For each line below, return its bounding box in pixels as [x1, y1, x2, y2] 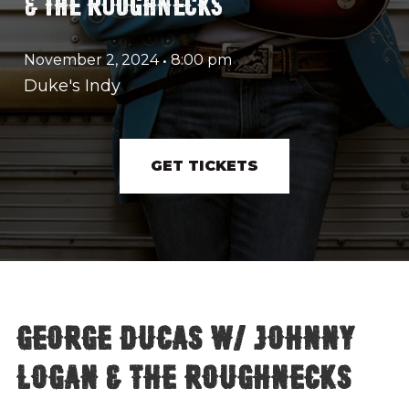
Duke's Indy [24, 76, 121, 96]
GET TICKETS [151, 157, 258, 174]
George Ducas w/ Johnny [15, 319, 353, 351]
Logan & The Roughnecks [15, 358, 350, 391]
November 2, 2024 [24, 51, 159, 68]
